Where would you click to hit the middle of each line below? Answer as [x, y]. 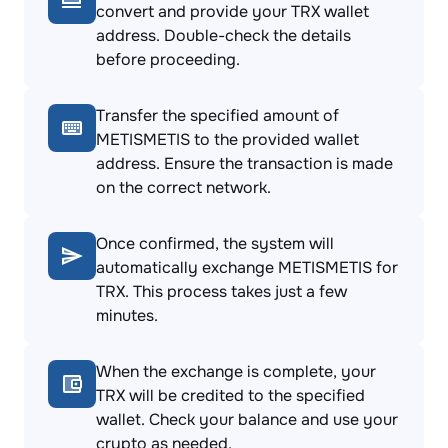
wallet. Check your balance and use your [247, 419]
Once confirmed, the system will [215, 243]
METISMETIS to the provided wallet [227, 139]
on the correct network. [183, 187]
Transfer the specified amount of [217, 115]
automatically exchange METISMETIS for [247, 267]
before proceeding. [168, 59]
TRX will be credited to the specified [230, 395]
